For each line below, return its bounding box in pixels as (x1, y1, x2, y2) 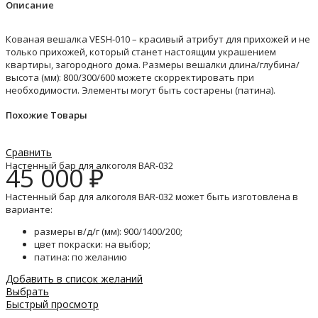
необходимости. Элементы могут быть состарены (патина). (6, 83, 275, 97)
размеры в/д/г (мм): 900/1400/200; (34, 225, 182, 238)
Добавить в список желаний (6, 272, 143, 286)
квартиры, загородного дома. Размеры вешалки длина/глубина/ (6, 57, 300, 71)
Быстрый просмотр (6, 297, 99, 312)
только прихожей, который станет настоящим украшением (6, 45, 276, 58)
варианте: (6, 203, 53, 216)
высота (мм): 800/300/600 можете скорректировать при (6, 70, 254, 84)
